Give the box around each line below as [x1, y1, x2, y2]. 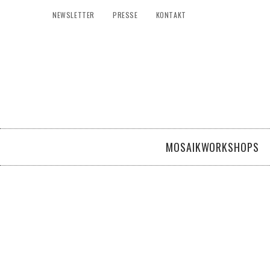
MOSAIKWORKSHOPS [166, 139, 259, 155]
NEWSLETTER [52, 10, 95, 20]
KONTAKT [155, 10, 186, 20]
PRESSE [113, 10, 138, 20]
